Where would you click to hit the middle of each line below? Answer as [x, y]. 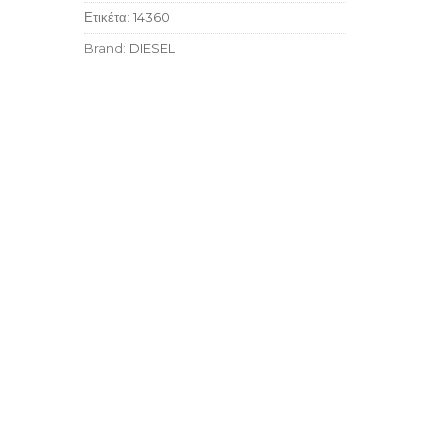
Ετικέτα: [108, 18]
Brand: [106, 49]
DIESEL [151, 49]
